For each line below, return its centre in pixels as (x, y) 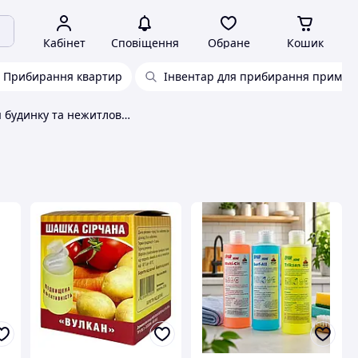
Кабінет (64, 43)
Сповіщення (145, 43)
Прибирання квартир (63, 76)
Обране (229, 43)
